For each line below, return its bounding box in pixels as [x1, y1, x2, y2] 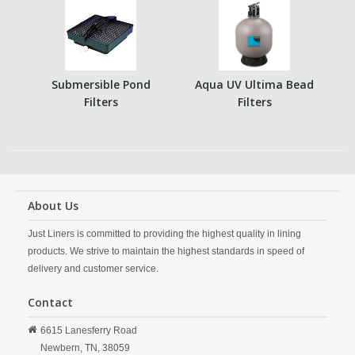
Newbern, [40, 342, 82, 353]
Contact [28, 295, 73, 310]
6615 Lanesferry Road [40, 325, 137, 336]
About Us [28, 198, 78, 213]
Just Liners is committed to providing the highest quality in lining [28, 228, 301, 239]
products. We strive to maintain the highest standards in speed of [28, 246, 304, 257]
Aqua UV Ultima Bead [195, 77, 314, 92]
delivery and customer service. [28, 263, 158, 274]
